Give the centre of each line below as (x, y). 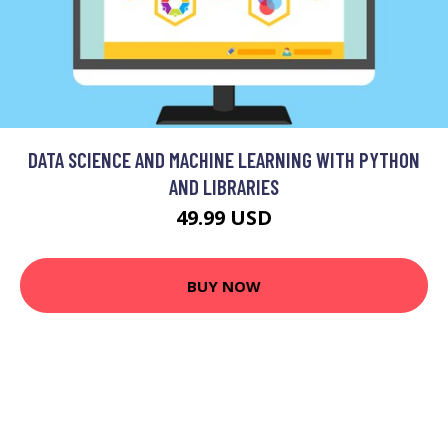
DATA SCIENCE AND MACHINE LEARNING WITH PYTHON (224, 160)
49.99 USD (224, 218)
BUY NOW (224, 285)
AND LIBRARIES (224, 187)
